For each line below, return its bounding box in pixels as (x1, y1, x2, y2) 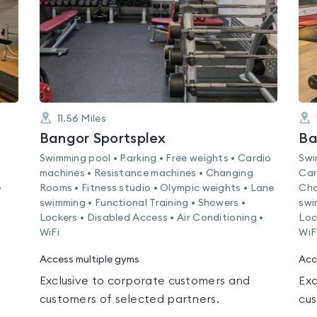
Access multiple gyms (39, 255, 139, 265)
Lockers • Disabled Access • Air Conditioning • (39, 213, 264, 223)
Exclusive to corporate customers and (39, 275, 250, 287)
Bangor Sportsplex (39, 132, 166, 146)
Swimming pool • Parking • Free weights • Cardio (39, 154, 272, 163)
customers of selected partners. (39, 294, 219, 305)
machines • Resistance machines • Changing (39, 168, 253, 178)
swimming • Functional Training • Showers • (39, 198, 246, 208)
